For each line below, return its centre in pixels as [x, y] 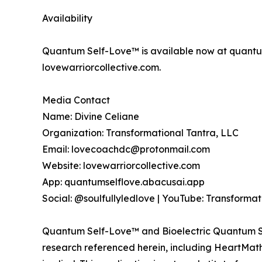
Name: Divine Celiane [91, 116]
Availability [67, 18]
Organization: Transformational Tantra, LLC [140, 132]
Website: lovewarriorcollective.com [121, 165]
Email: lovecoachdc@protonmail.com [126, 149]
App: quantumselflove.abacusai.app [123, 182]
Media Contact [76, 100]
